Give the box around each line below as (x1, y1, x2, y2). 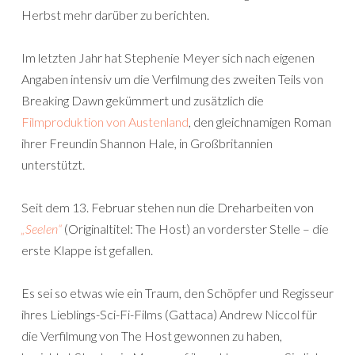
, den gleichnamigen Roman (189, 114, 331, 129)
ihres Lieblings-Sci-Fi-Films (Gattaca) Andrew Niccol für (21, 307, 317, 322)
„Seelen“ (21, 221, 62, 236)
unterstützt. (21, 157, 85, 172)
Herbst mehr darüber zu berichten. (21, 7, 209, 22)
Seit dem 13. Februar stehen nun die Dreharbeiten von (21, 200, 314, 215)
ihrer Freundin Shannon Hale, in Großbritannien (21, 136, 273, 151)
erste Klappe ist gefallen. (21, 242, 153, 258)
